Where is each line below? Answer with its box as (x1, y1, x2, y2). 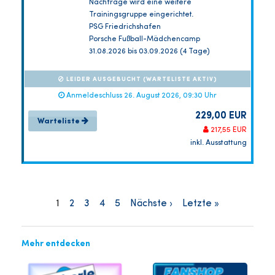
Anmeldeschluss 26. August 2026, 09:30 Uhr (64, 92, 217, 100)
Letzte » (182, 199, 219, 209)
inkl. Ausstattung (190, 139, 247, 147)
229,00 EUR (195, 111, 247, 122)
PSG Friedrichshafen (88, 23, 161, 31)
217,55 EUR (209, 126, 247, 134)
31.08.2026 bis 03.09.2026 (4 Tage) (88, 48, 210, 56)
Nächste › (130, 199, 172, 209)
